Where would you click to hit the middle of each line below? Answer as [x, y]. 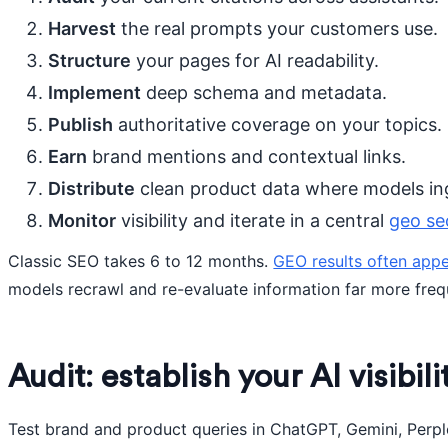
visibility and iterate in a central [253, 220]
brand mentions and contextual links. [247, 156]
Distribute [92, 188]
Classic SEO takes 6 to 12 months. [141, 261]
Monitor [82, 220]
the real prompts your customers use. [277, 28]
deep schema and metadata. [264, 92]
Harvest [82, 28]
